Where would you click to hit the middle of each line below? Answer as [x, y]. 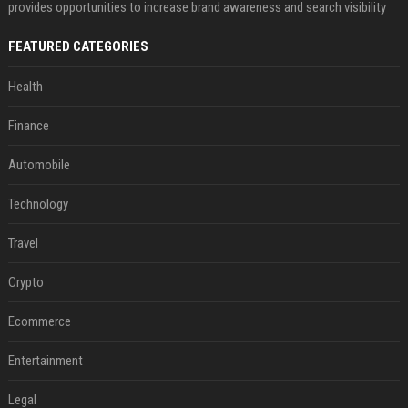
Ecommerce [39, 321]
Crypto [25, 282]
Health [25, 87]
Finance [28, 126]
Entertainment [45, 361]
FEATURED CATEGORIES [78, 46]
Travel [23, 243]
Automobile [39, 165]
